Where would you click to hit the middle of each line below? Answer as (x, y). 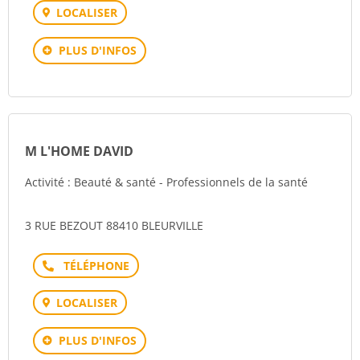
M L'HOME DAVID (79, 151)
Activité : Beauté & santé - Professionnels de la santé (166, 182)
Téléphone (91, 265)
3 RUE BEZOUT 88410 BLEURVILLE (114, 225)
